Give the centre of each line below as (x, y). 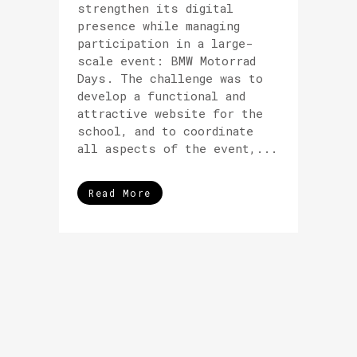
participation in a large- (165, 43)
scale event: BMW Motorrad (167, 61)
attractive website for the (170, 113)
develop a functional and (161, 96)
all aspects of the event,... (177, 148)
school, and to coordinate (165, 131)
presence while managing (159, 25)
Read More (120, 193)
